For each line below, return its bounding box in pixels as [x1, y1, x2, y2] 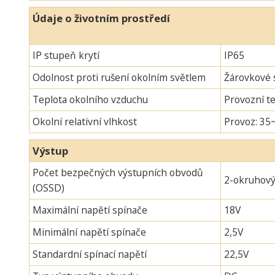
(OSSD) [32, 180, 64, 195]
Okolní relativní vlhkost [32, 114, 137, 128]
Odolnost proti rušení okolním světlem [32, 70, 206, 84]
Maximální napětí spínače [32, 203, 147, 217]
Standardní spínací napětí [32, 247, 147, 261]
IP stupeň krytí [32, 48, 99, 62]
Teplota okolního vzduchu [32, 92, 148, 106]
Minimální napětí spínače [32, 225, 146, 239]
